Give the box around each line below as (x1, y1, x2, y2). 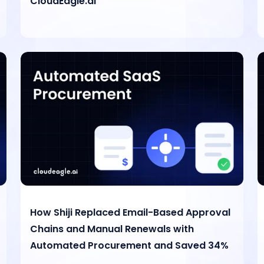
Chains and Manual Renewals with (29, 222, 194, 236)
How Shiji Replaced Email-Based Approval (29, 205, 230, 219)
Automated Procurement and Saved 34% (29, 238, 229, 252)
